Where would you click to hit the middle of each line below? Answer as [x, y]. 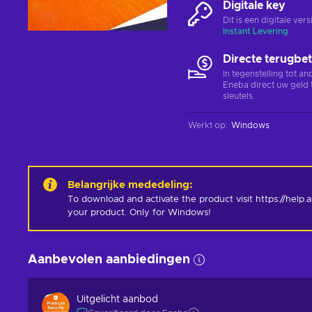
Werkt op [207, 125]
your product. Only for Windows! [139, 213]
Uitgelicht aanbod [117, 299]
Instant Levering [256, 31]
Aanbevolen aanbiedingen [109, 260]
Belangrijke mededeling [128, 185]
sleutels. [239, 96]
